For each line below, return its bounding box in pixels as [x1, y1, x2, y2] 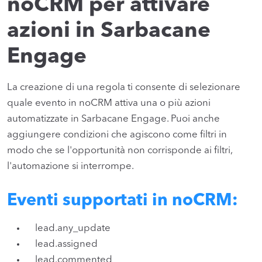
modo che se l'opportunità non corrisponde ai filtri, [7, 146, 232, 156]
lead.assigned [35, 239, 98, 249]
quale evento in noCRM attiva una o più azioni [7, 98, 211, 109]
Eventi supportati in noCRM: [7, 192, 238, 209]
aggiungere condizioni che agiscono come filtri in [7, 130, 227, 140]
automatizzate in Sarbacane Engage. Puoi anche [7, 114, 220, 125]
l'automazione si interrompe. [7, 161, 134, 172]
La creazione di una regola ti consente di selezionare [7, 82, 240, 93]
